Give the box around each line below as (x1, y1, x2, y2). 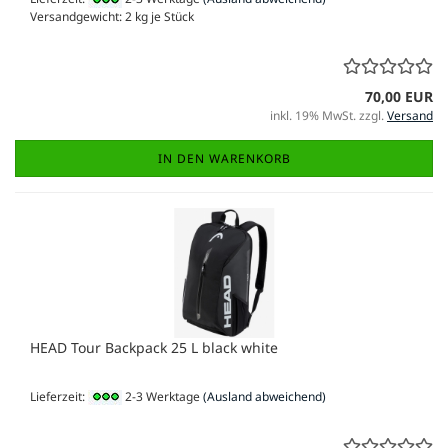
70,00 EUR (365, 86, 433, 106)
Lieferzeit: (30, 387, 88, 405)
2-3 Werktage (122, 387, 200, 405)
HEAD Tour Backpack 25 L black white (30, 337, 278, 357)
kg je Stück (132, 7, 194, 25)
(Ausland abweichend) (203, 387, 326, 405)
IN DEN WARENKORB (157, 149, 291, 167)
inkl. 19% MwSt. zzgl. (270, 106, 387, 124)
